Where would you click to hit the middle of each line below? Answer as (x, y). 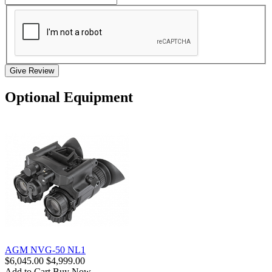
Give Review (32, 70)
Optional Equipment (69, 97)
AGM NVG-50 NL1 (45, 250)
